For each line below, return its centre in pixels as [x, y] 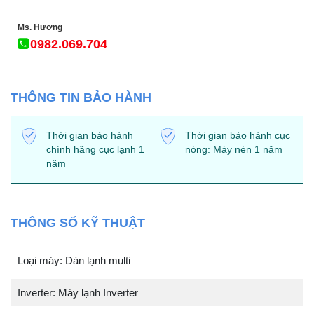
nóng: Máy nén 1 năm [234, 149]
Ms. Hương [40, 28]
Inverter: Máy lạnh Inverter [78, 293]
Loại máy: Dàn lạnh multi [74, 260]
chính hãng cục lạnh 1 [95, 149]
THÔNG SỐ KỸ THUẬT [78, 223]
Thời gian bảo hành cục [238, 135]
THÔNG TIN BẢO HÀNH [81, 97]
